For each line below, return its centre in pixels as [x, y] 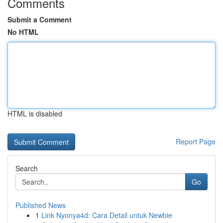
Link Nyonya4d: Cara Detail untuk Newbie [107, 215]
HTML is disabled [35, 113]
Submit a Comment [40, 19]
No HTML [23, 32]
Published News [41, 205]
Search [27, 168]
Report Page [196, 141]
